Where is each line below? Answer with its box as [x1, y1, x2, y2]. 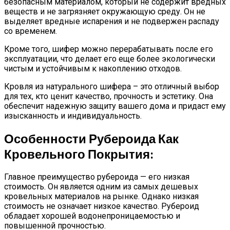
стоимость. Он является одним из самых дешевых [4, 182, 198, 191]
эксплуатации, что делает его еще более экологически [4, 54, 215, 64]
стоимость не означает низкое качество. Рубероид [4, 201, 199, 211]
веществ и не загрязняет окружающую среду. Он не [4, 7, 205, 17]
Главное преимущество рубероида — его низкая [4, 172, 189, 182]
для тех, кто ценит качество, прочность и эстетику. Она [4, 91, 213, 102]
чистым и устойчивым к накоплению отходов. [4, 64, 182, 74]
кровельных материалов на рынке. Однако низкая [4, 191, 199, 201]
